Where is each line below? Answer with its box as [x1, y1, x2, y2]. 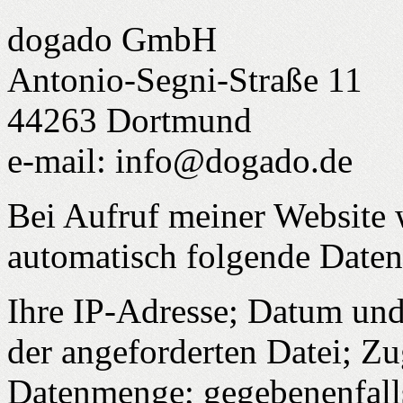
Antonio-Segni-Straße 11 [7, 59, 363, 99]
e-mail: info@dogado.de [7, 140, 353, 180]
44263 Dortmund [7, 100, 252, 139]
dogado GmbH [7, 19, 217, 58]
